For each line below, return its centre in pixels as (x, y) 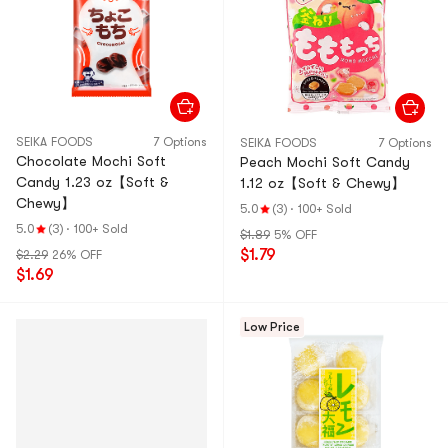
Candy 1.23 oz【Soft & (92, 182)
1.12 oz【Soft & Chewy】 (322, 183)
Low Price (272, 327)
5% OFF (295, 235)
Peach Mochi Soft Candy (325, 162)
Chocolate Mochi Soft (91, 161)
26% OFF (77, 255)
